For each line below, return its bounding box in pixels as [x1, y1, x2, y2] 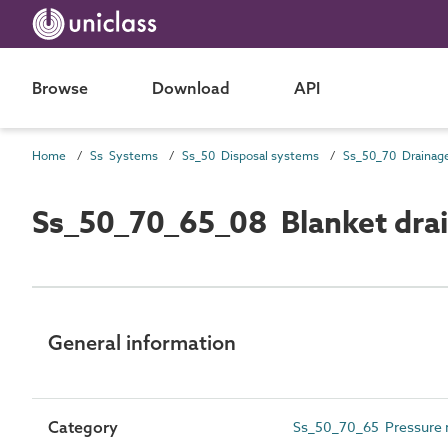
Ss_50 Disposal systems [182, 147, 319, 164]
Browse [32, 78, 88, 98]
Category [48, 416, 118, 437]
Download [152, 78, 230, 98]
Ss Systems [90, 147, 158, 164]
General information [48, 329, 236, 355]
